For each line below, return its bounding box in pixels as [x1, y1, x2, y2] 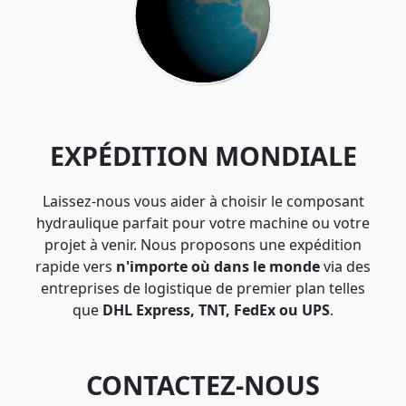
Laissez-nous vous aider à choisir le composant [42, 191, 364, 212]
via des [320, 256, 371, 277]
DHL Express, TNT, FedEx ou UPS [102, 300, 330, 321]
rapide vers [35, 256, 116, 277]
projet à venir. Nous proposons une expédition [44, 235, 362, 256]
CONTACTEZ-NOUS [86, 367, 320, 403]
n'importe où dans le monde [116, 256, 320, 277]
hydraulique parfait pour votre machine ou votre [36, 213, 370, 234]
